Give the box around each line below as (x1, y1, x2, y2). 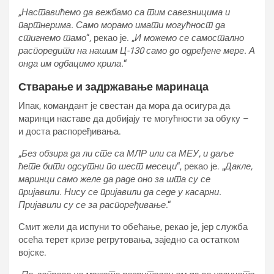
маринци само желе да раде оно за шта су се (18, 174, 210, 185)
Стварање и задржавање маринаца (18, 80, 209, 93)
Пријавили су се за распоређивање (18, 199, 166, 210)
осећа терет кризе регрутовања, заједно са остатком (18, 234, 239, 245)
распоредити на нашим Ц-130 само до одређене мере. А (18, 45, 255, 56)
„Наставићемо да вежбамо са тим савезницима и (18, 7, 230, 18)
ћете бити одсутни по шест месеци (18, 161, 177, 172)
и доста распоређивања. (18, 126, 121, 137)
